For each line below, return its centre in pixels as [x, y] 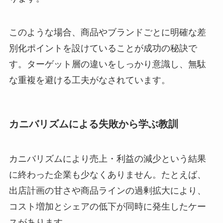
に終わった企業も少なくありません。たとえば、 [107, 174]
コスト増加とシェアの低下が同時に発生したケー [107, 206]
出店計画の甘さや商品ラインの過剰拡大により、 [107, 190]
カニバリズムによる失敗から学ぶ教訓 [93, 124]
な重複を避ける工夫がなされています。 [89, 80]
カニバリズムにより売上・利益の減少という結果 [107, 159]
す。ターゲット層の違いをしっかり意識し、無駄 [107, 64]
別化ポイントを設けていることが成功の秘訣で [103, 49]
